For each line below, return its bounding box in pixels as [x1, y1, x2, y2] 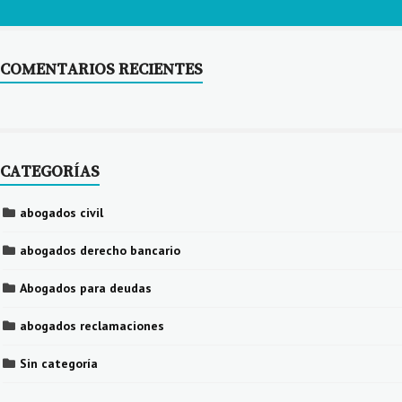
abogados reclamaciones [20, 317, 164, 334]
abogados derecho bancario [20, 241, 180, 258]
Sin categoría [20, 354, 98, 371]
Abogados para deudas [20, 279, 152, 296]
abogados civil [20, 204, 103, 221]
